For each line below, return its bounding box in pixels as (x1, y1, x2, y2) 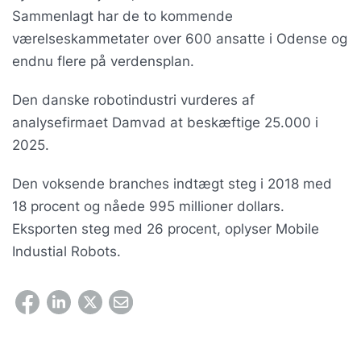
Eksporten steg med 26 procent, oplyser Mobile (12, 221, 319, 237)
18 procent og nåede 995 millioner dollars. (12, 198, 284, 214)
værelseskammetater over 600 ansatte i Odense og (12, 31, 347, 47)
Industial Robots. (12, 243, 121, 259)
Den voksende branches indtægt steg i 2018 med (12, 176, 332, 192)
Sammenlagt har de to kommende (12, 8, 233, 24)
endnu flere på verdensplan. (12, 53, 194, 69)
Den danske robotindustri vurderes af (12, 92, 255, 108)
